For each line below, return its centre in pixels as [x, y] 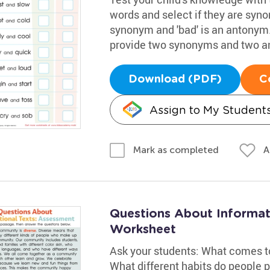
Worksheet [143, 230]
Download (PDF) [175, 79]
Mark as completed [176, 150]
